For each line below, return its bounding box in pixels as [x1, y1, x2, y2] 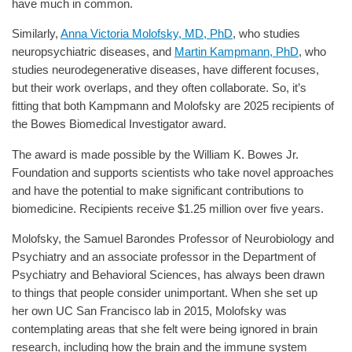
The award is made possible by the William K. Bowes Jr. [12, 147, 299, 161]
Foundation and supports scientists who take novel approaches [12, 165, 334, 179]
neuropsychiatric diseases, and [12, 45, 174, 59]
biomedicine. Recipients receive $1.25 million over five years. [12, 201, 324, 215]
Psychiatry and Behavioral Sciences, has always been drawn [12, 268, 324, 282]
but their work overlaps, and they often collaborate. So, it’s [12, 81, 306, 95]
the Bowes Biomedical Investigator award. [12, 117, 226, 131]
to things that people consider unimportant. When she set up [12, 286, 317, 300]
